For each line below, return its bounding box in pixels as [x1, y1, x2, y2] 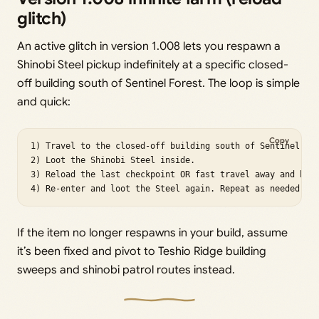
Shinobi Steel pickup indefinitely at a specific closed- [17, 57, 288, 72]
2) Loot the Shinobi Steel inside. [31, 155, 195, 165]
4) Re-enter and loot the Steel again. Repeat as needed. [31, 183, 305, 194]
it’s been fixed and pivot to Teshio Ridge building [17, 244, 266, 258]
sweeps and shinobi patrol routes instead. [17, 262, 235, 277]
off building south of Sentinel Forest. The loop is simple [17, 75, 300, 90]
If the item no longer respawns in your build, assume [17, 225, 288, 240]
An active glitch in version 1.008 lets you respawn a [17, 38, 281, 53]
